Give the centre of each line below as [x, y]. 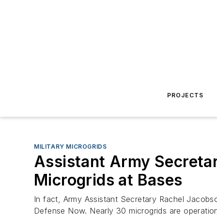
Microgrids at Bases [108, 180]
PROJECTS [185, 95]
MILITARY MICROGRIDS [70, 147]
